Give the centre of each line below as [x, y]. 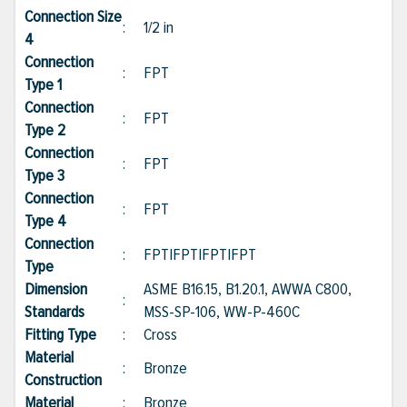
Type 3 [54, 176]
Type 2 [54, 130]
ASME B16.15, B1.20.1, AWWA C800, [248, 289]
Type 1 [52, 85]
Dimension [56, 289]
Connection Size [73, 17]
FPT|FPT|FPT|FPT [200, 255]
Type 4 [55, 221]
